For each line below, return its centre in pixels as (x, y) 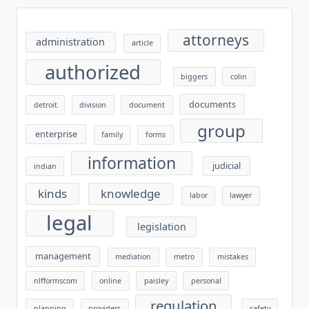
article (142, 43)
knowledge (130, 194)
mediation (133, 257)
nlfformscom (55, 280)
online (111, 280)
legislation (161, 227)
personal (206, 280)
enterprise (56, 134)
